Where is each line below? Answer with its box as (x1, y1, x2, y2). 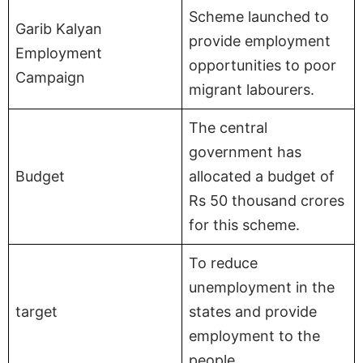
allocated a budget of (189, 167, 335, 185)
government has (189, 143, 301, 160)
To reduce (189, 254, 258, 271)
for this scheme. (189, 216, 300, 233)
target (15, 302, 58, 320)
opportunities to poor (189, 56, 336, 74)
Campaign (15, 68, 85, 86)
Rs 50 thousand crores (189, 191, 344, 209)
